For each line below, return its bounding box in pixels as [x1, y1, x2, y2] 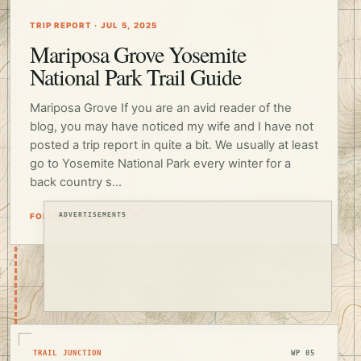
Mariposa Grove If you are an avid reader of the [30, 100, 292, 115]
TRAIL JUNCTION [33, 349, 102, 358]
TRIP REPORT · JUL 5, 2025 [30, 20, 158, 30]
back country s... [30, 174, 122, 189]
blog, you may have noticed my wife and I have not [30, 118, 313, 134]
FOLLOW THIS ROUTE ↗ [30, 211, 139, 222]
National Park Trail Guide [30, 60, 242, 92]
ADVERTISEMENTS [59, 211, 127, 219]
